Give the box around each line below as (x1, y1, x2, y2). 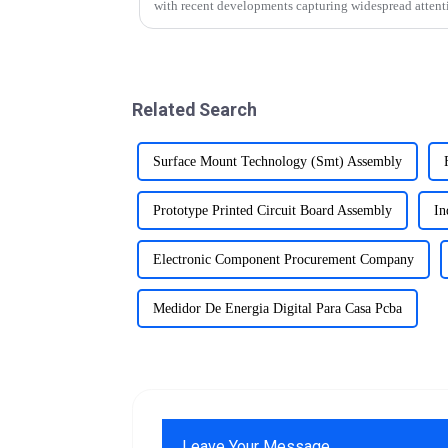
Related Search (132, 98, 257, 120)
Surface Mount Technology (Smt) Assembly (153, 153, 402, 169)
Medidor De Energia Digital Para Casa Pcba (153, 300, 402, 316)
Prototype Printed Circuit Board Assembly (153, 202, 392, 218)
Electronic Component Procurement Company (153, 251, 414, 267)
